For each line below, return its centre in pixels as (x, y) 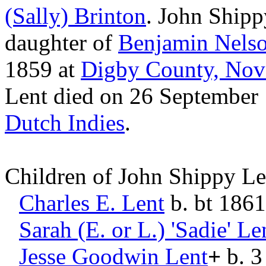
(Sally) (37, 16)
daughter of (61, 42)
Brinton (110, 16)
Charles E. (67, 203)
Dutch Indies (65, 123)
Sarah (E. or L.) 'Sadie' (125, 229)
